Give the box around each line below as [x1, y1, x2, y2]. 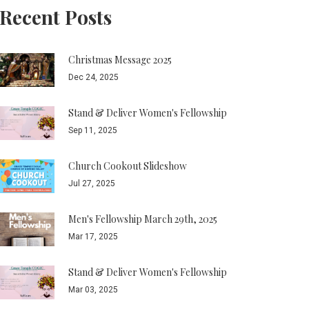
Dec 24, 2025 [68, 72, 119, 82]
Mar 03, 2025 [68, 285, 119, 295]
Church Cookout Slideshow [68, 159, 188, 172]
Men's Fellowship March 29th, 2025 [68, 212, 218, 226]
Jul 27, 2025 [68, 179, 116, 188]
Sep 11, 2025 [68, 126, 118, 135]
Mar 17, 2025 [68, 232, 119, 241]
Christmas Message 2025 [68, 53, 172, 66]
